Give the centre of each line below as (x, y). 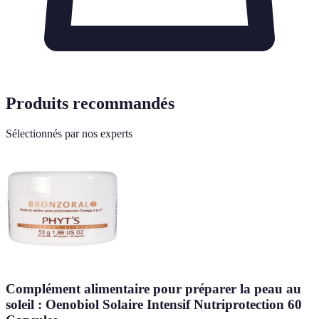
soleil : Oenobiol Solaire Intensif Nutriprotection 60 (154, 305)
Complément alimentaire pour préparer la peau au (153, 289)
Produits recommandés (90, 103)
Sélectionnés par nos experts (69, 133)
